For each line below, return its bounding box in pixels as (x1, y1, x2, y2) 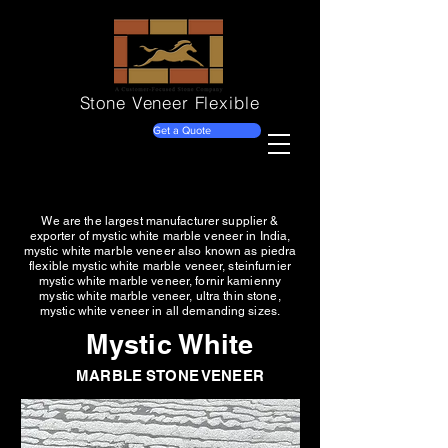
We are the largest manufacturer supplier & (41, 214, 279, 228)
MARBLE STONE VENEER (76, 367, 264, 384)
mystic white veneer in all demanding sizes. (39, 304, 281, 318)
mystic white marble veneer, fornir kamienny (38, 274, 282, 288)
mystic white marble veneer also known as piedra (23, 244, 297, 258)
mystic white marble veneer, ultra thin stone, (39, 289, 281, 303)
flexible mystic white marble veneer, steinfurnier (29, 259, 291, 273)
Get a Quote (153, 124, 211, 136)
